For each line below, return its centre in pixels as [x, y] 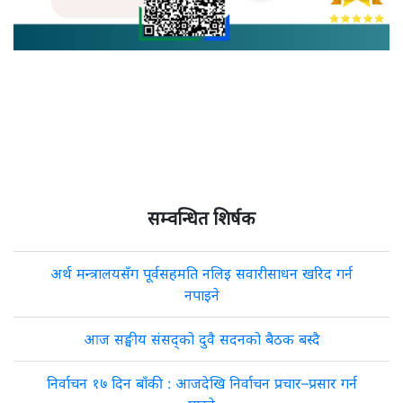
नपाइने [201, 295]
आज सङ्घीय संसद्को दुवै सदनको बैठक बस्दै [201, 339]
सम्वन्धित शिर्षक [201, 219]
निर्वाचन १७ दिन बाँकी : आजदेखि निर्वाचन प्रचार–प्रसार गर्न [201, 383]
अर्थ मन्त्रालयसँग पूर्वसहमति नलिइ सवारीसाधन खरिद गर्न [201, 273]
